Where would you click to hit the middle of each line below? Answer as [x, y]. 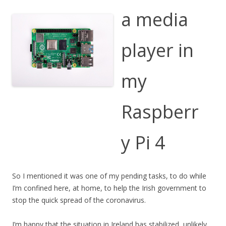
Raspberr [160, 111]
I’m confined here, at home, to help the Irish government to [109, 188]
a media [155, 19]
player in [157, 50]
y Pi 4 [143, 142]
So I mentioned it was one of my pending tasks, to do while [109, 176]
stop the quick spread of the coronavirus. [79, 200]
